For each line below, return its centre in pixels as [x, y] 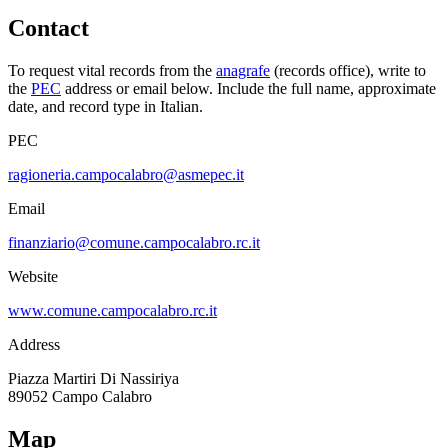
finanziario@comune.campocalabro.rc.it [134, 243]
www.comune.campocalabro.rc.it [112, 311]
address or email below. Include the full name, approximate [248, 89]
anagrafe [243, 71]
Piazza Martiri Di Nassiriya [93, 379]
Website [33, 277]
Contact [48, 28]
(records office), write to [350, 71]
